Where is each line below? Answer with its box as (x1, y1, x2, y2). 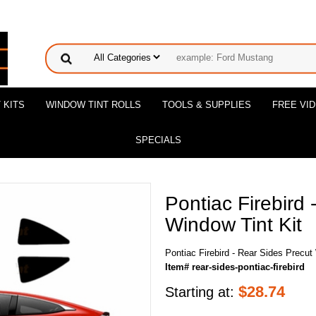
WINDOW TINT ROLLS (46, 99, 141, 110)
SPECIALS (135, 135, 181, 145)
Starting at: (165, 284, 238, 300)
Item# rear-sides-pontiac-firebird (165, 262, 305, 272)
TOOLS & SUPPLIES (162, 99, 251, 110)
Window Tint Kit (165, 214, 302, 236)
